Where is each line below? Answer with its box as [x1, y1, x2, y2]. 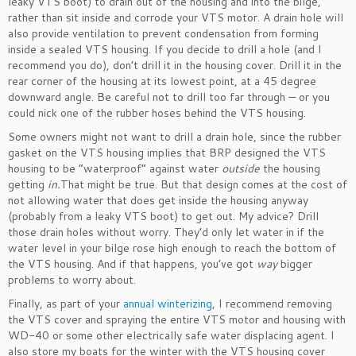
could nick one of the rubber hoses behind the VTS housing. [8, 104, 306, 121]
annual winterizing [123, 295, 212, 311]
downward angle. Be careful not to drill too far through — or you [8, 88, 330, 105]
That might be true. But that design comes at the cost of [60, 176, 347, 192]
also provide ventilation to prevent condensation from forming [8, 25, 319, 41]
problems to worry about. [8, 271, 136, 288]
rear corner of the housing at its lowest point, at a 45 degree [8, 72, 316, 89]
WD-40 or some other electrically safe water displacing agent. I [8, 327, 335, 343]
